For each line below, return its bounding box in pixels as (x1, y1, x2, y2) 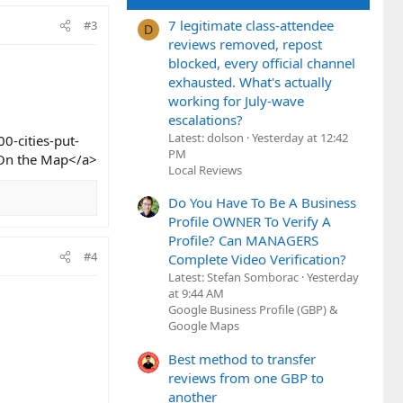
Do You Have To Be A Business (168, 193, 356, 212)
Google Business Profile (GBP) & (168, 301, 338, 318)
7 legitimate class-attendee (168, 15, 334, 34)
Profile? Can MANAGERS (168, 231, 318, 250)
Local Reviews (168, 161, 242, 178)
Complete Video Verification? (168, 250, 346, 269)
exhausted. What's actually (168, 72, 332, 91)
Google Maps (168, 318, 239, 335)
